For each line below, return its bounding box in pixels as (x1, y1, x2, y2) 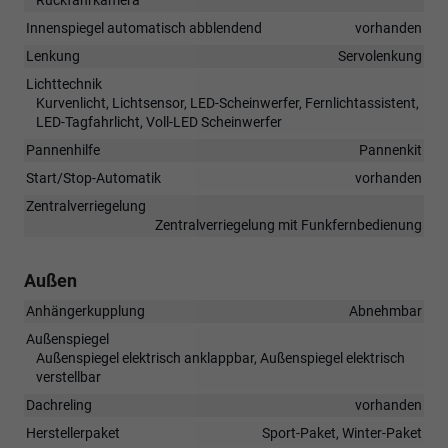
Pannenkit (359, 141, 422, 158)
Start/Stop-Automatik (26, 169, 161, 186)
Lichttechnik (26, 75, 102, 92)
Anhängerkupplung (26, 302, 145, 319)
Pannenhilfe (26, 141, 100, 158)
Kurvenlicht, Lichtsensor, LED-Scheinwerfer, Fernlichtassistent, (36, 94, 419, 111)
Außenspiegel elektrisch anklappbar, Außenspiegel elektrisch (36, 349, 405, 366)
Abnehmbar (349, 302, 422, 319)
